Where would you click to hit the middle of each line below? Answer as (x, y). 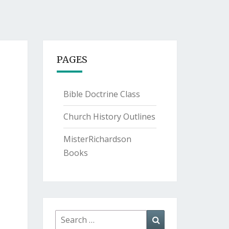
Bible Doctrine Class (101, 94)
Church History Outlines (109, 117)
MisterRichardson (97, 139)
